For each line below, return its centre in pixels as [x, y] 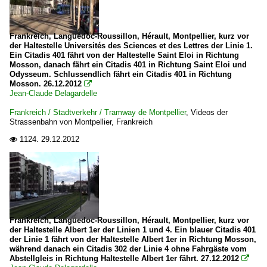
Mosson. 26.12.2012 [47, 84]
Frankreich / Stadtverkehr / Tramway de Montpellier [98, 112]
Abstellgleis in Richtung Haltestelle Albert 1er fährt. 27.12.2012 [124, 258]
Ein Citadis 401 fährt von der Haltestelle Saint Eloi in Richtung [124, 55]
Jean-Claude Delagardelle [53, 93]
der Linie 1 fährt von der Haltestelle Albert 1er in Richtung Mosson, [133, 239]
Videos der [209, 112]
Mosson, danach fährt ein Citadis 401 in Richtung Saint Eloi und [128, 65]
